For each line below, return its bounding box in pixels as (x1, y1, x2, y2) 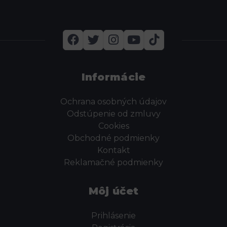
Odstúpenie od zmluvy (66, 108, 161, 119)
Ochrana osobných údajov (60, 96, 167, 106)
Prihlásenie (91, 210, 136, 220)
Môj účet (88, 184, 139, 197)
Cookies (98, 121, 129, 131)
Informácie (81, 70, 146, 83)
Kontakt (97, 145, 130, 155)
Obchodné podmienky (67, 133, 160, 143)
